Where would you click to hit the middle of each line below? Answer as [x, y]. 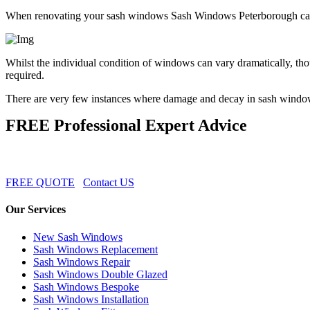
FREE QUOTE [40, 183]
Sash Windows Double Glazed [100, 274]
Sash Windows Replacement [95, 249]
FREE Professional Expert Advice [126, 126]
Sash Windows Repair [82, 262]
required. [25, 75]
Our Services [36, 210]
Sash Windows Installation [91, 299]
